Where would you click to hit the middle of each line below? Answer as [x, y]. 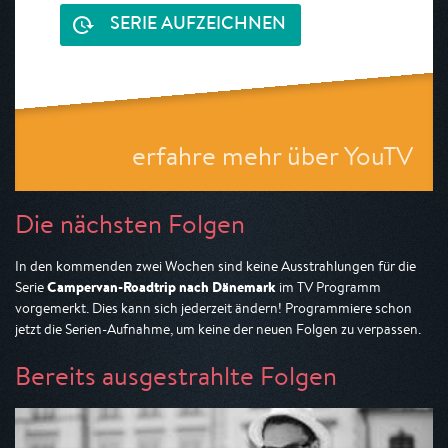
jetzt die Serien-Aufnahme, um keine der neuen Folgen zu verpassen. [218, 329]
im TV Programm [328, 287]
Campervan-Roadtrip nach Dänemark [161, 287]
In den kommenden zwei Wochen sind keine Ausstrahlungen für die [215, 266]
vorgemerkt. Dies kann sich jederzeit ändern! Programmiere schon [213, 308]
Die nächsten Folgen [130, 223]
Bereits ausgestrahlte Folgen [176, 375]
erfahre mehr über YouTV [272, 155]
